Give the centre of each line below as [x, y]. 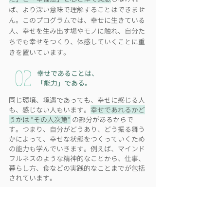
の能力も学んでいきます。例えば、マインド [77, 149]
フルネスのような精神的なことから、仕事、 [77, 158]
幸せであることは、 [68, 73]
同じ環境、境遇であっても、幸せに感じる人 [77, 100]
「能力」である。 [64, 83]
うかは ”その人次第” [40, 119]
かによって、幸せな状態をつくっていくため [77, 139]
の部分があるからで [102, 119]
